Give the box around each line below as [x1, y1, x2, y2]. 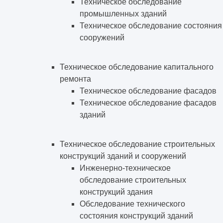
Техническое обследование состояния [80, 21, 222, 30]
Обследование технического [80, 199, 185, 208]
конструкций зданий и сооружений [60, 151, 186, 160]
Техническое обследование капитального [60, 62, 214, 71]
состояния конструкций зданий [80, 211, 193, 220]
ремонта [60, 74, 91, 83]
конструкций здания [80, 187, 153, 196]
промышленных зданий [80, 9, 167, 18]
